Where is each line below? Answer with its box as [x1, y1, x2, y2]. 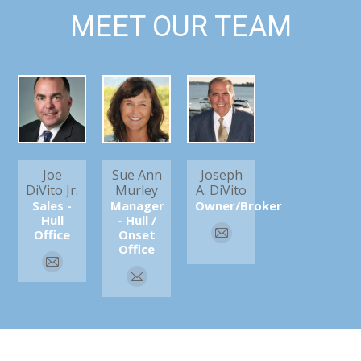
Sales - [32, 197, 72, 214]
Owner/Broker [195, 197, 282, 214]
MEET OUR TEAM [69, 10, 292, 44]
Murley [115, 181, 158, 199]
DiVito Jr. [26, 181, 78, 199]
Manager [110, 197, 164, 214]
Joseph [200, 166, 243, 184]
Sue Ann [111, 166, 162, 184]
